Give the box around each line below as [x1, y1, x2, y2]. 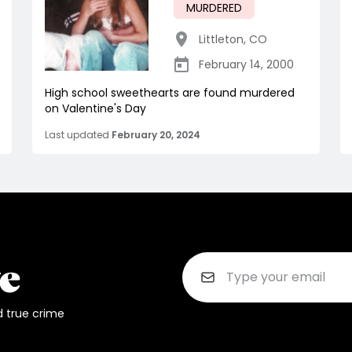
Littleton [199, 31, 244, 47]
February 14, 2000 [199, 57, 294, 72]
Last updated [45, 128, 109, 141]
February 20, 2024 [112, 128, 200, 141]
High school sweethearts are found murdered [45, 85, 295, 101]
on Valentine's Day [45, 101, 146, 116]
